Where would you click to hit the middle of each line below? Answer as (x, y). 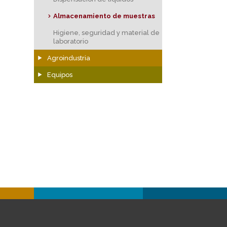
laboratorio (71, 41)
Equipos (60, 74)
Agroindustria (68, 58)
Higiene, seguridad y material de (107, 32)
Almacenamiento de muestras (104, 16)
